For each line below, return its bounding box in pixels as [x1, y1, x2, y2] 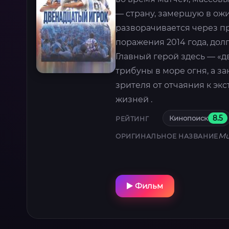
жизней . [116, 94, 152, 104]
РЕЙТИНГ [116, 115, 149, 123]
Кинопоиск [169, 113, 208, 122]
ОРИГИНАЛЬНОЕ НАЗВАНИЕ [116, 132, 218, 140]
